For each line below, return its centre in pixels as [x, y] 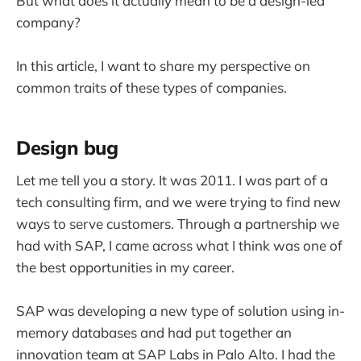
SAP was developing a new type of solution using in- [180, 311]
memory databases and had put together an [154, 333]
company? [48, 22]
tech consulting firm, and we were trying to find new [178, 202]
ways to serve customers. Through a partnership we [178, 224]
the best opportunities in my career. [125, 268]
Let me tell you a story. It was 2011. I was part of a [172, 180]
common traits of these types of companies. [151, 88]
